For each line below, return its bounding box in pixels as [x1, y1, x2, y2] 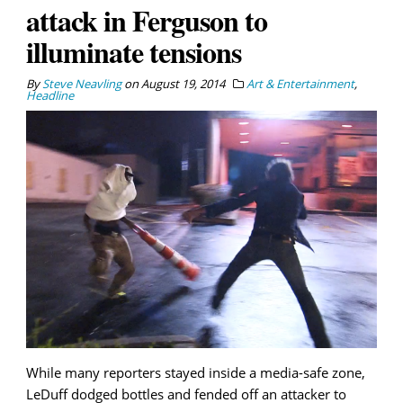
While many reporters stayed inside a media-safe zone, [26, 363, 365, 381]
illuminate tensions [26, 31, 241, 74]
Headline [26, 87, 74, 104]
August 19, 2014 [141, 76, 225, 93]
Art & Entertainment [246, 76, 354, 93]
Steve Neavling [42, 76, 121, 93]
